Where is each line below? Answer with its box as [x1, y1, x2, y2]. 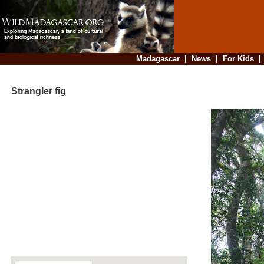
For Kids [222, 54, 254, 63]
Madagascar [136, 54, 180, 63]
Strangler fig [2, 86, 66, 97]
